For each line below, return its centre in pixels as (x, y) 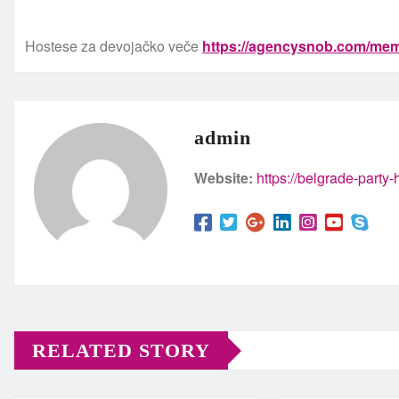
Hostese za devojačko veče (114, 46)
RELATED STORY (121, 351)
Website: (224, 178)
